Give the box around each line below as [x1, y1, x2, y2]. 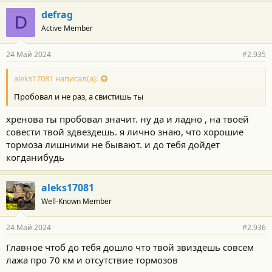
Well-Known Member [41, 196, 112, 206]
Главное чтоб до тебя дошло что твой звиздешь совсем [6, 241, 254, 253]
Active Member [41, 22, 93, 33]
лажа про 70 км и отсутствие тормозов [6, 254, 178, 266]
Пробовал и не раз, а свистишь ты [14, 90, 143, 102]
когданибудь [6, 151, 64, 163]
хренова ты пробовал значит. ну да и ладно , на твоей [6, 113, 249, 125]
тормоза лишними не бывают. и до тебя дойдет [6, 138, 220, 151]
